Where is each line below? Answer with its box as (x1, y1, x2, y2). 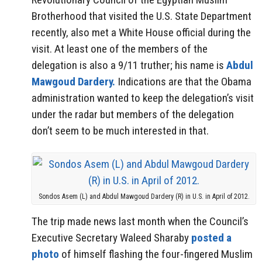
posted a (191, 231, 232, 245)
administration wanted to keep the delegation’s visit (32, 91, 254, 105)
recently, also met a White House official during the (32, 25, 251, 39)
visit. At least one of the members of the (32, 42, 208, 56)
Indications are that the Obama (115, 74, 251, 88)
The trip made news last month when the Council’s (32, 215, 249, 229)
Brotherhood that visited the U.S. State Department (32, 9, 251, 23)
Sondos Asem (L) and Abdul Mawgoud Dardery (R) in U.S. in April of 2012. (38, 192, 250, 201)
